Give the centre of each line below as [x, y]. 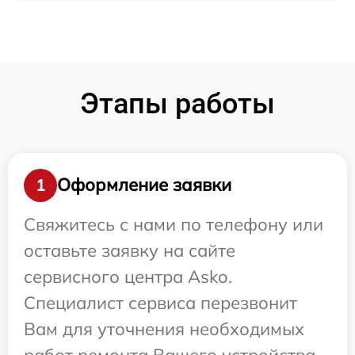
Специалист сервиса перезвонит [160, 302]
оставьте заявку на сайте [130, 250]
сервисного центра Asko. [128, 276]
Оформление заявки [144, 185]
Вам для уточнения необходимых [164, 328]
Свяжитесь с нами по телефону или [174, 224]
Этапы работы [177, 103]
